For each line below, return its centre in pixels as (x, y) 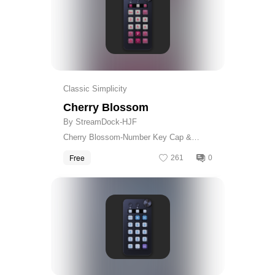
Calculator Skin (90, 149)
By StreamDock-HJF (100, 122)
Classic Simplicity (95, 89)
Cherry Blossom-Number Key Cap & (127, 137)
